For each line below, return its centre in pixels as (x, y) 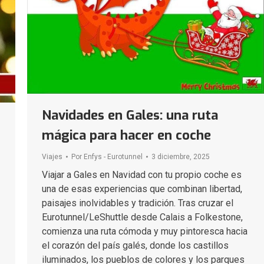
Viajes (52, 156)
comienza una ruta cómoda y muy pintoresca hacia (145, 231)
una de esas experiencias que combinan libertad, (142, 189)
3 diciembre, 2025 (181, 156)
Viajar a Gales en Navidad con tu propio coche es (142, 174)
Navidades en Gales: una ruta (130, 115)
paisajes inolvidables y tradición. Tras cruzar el (138, 203)
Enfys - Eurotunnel (113, 156)
